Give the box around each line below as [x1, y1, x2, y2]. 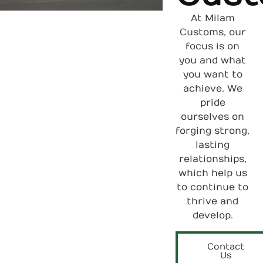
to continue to [177, 182, 249, 193]
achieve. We [183, 83, 242, 95]
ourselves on [181, 112, 245, 123]
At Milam [190, 13, 235, 24]
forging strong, [176, 126, 250, 137]
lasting [195, 140, 230, 151]
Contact [207, 241, 245, 252]
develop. [192, 210, 233, 221]
